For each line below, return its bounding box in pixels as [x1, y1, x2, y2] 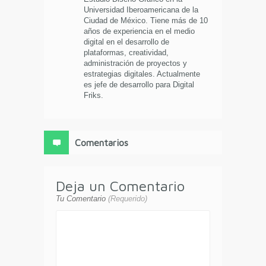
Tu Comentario [56, 194, 108, 204]
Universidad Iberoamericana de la [83, 5, 198, 15]
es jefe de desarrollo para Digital [83, 80, 194, 90]
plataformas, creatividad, [83, 48, 169, 58]
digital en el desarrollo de [83, 37, 169, 47]
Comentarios [75, 137, 129, 148]
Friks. [83, 91, 103, 100]
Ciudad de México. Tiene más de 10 [83, 16, 208, 26]
